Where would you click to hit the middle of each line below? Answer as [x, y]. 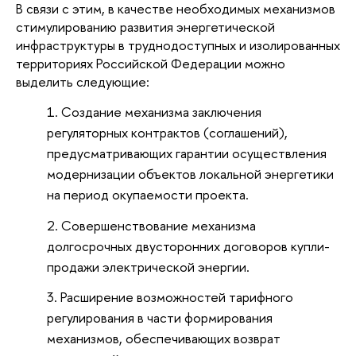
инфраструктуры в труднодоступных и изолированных [178, 45]
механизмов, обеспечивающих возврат [164, 339]
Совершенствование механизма [159, 225]
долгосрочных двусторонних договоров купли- [189, 246]
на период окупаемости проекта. [150, 194]
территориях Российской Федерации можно [151, 64]
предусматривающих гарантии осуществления [187, 153]
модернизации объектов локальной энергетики [191, 173]
